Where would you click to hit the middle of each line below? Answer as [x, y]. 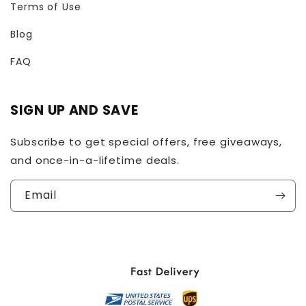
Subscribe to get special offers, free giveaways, [147, 142]
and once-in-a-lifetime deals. [95, 160]
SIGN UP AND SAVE [74, 110]
